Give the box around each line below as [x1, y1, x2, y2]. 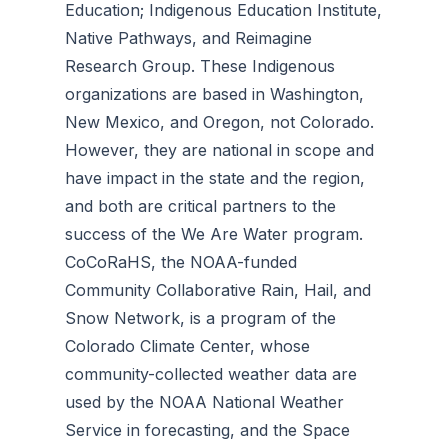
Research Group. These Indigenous [65, 56, 335, 76]
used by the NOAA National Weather [65, 392, 344, 412]
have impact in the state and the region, [65, 168, 365, 188]
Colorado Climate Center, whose [65, 336, 310, 356]
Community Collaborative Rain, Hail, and [65, 280, 371, 300]
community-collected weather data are [65, 364, 357, 384]
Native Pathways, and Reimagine [65, 28, 312, 48]
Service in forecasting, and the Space [65, 420, 350, 440]
